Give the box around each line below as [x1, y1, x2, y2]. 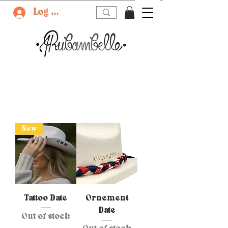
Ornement [85, 194, 128, 203]
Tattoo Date [24, 194, 67, 203]
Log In [33, 8, 62, 17]
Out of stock [21, 212, 70, 220]
